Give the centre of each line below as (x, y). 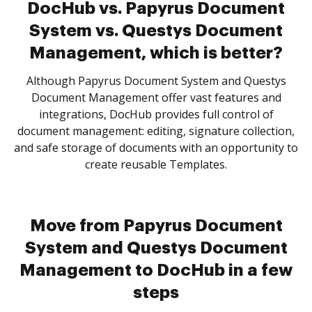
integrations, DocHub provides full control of (156, 114)
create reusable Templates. (156, 164)
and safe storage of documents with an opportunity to (156, 148)
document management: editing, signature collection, (156, 131)
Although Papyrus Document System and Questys (156, 81)
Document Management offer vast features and (156, 97)
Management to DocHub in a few (156, 270)
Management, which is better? (156, 53)
